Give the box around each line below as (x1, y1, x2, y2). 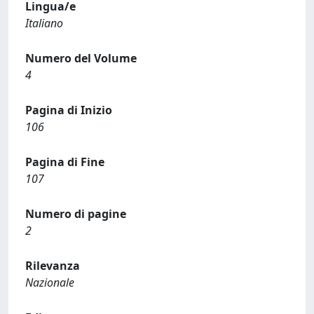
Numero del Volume (25, 50, 137, 66)
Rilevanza (25, 258, 80, 273)
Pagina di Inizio (25, 102, 112, 118)
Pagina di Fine (25, 154, 104, 170)
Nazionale (25, 275, 74, 290)
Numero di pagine (25, 206, 126, 221)
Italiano (25, 15, 63, 31)
